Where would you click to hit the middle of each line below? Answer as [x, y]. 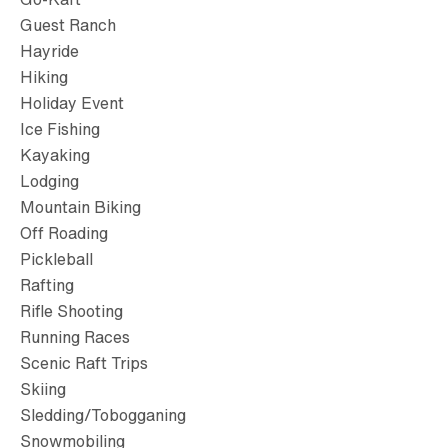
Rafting [47, 284]
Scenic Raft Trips [84, 362]
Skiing [43, 388]
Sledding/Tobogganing [103, 414]
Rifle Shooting [71, 310]
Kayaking [55, 154]
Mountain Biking [80, 206]
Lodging [49, 180]
